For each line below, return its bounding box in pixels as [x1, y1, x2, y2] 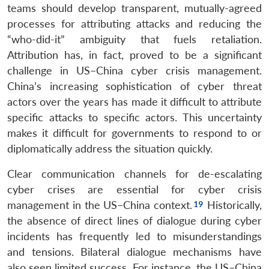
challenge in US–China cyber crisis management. [7, 64, 262, 77]
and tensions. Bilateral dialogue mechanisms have [7, 245, 262, 258]
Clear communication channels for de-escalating [7, 167, 262, 180]
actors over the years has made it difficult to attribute [7, 95, 262, 108]
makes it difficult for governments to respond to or [7, 126, 262, 139]
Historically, [204, 198, 262, 211]
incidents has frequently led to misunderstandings [7, 229, 262, 243]
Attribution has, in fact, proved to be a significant [7, 48, 262, 61]
